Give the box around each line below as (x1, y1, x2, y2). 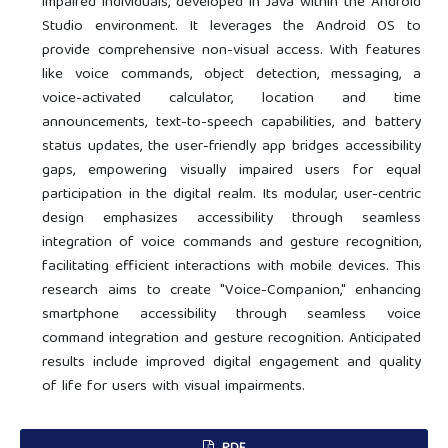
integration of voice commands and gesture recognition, (42, 229, 421, 256)
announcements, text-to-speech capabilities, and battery (42, 109, 421, 136)
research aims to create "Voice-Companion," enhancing (42, 277, 421, 304)
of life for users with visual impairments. (42, 373, 306, 400)
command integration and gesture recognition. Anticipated (42, 325, 421, 352)
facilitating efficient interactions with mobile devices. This (42, 253, 421, 280)
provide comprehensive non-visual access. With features (42, 37, 421, 64)
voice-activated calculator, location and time (42, 85, 421, 112)
